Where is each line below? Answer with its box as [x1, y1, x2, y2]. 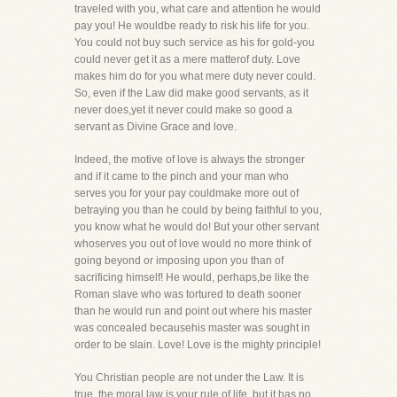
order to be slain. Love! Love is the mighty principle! [74, 339, 321, 351]
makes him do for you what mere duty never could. [74, 70, 315, 82]
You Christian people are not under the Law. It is [74, 371, 304, 384]
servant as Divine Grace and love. [74, 121, 237, 133]
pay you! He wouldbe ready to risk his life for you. [74, 19, 309, 32]
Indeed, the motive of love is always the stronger [74, 153, 305, 166]
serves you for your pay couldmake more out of [74, 187, 299, 199]
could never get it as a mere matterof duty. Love [74, 53, 300, 66]
